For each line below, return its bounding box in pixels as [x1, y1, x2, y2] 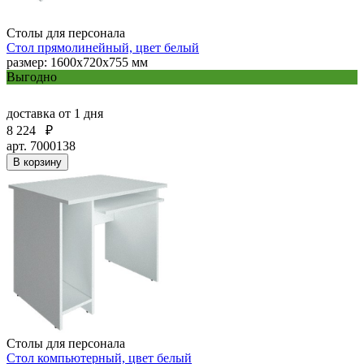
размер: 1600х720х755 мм [6, 54, 148, 69]
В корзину [13, 155, 62, 168]
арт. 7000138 [6, 138, 76, 153]
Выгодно [6, 69, 57, 84]
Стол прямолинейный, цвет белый [6, 40, 199, 54]
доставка [6, 106, 58, 120]
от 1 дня [58, 106, 103, 120]
